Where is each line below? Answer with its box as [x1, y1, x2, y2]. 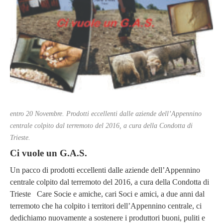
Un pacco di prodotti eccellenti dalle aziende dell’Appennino [10, 165, 200, 174]
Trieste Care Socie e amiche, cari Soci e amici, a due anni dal [10, 189, 205, 198]
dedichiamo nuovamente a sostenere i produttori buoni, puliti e [10, 213, 205, 222]
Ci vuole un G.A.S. [10, 148, 87, 159]
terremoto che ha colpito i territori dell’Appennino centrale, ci [10, 201, 202, 210]
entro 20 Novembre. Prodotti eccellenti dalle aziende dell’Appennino [10, 110, 202, 118]
